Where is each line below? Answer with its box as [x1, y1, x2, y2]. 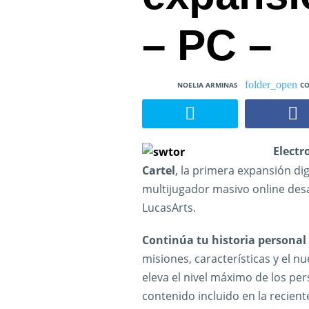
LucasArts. [142, 199, 196, 215]
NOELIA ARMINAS [177, 80, 238, 90]
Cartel [142, 162, 175, 178]
